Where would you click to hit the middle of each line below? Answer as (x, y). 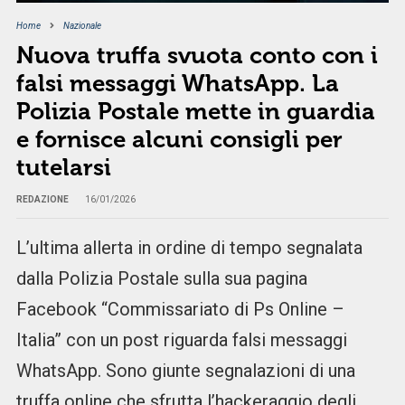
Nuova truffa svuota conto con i (197, 56)
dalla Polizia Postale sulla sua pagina (161, 279)
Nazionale (82, 26)
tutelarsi (63, 168)
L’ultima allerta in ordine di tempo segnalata (189, 248)
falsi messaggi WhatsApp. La (177, 84)
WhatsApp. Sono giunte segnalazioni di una (185, 371)
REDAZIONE (42, 200)
